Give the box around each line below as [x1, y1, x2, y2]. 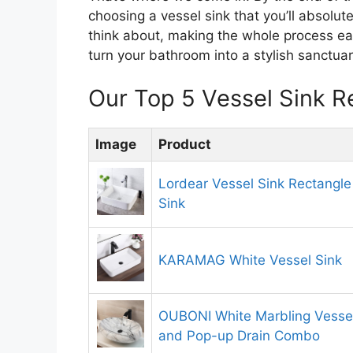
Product [158, 136, 211, 153]
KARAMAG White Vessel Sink [158, 252, 342, 269]
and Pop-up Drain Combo [158, 328, 320, 344]
